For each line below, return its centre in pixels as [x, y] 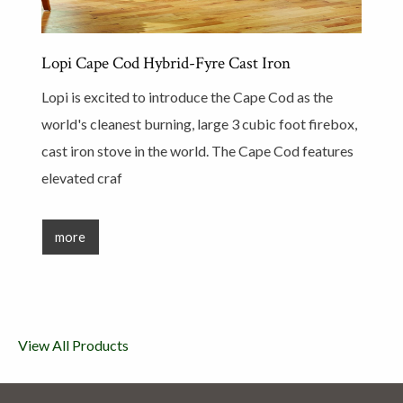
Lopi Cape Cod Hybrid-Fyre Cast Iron [166, 63]
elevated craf [82, 178]
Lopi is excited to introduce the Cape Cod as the [187, 97]
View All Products [73, 345]
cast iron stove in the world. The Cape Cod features [197, 151]
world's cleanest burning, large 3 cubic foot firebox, [199, 124]
